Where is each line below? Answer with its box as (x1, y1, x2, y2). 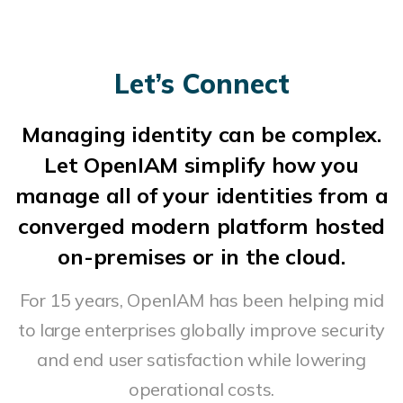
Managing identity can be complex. (22, 121, 381, 148)
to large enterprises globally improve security (17, 318, 386, 341)
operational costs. (128, 378, 275, 400)
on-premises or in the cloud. (58, 243, 345, 270)
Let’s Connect (113, 67, 290, 101)
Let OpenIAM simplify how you (44, 151, 359, 178)
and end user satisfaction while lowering (37, 348, 366, 371)
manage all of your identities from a (14, 182, 389, 209)
